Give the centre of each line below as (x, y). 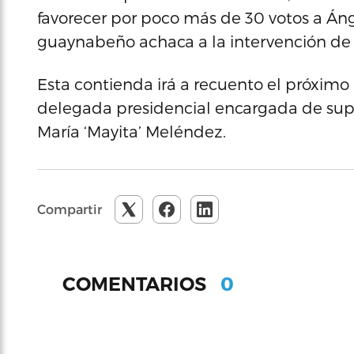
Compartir (70, 209)
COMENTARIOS (137, 284)
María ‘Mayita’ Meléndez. (132, 131)
